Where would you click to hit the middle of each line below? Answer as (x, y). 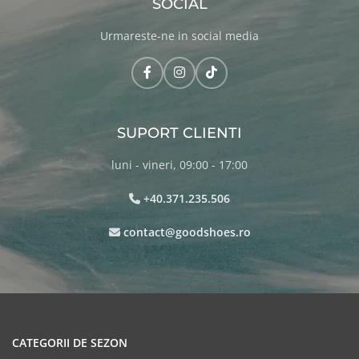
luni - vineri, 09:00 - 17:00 (179, 164)
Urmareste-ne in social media (179, 35)
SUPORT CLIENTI (179, 133)
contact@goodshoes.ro (187, 232)
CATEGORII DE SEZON (70, 342)
